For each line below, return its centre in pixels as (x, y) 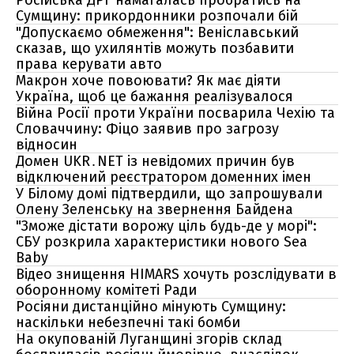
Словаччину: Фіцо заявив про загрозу (147, 129)
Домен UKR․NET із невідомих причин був (155, 161)
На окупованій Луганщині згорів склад (149, 339)
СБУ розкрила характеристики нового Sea (162, 242)
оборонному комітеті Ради (106, 290)
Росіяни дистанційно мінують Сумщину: (151, 307)
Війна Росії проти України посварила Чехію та (175, 113)
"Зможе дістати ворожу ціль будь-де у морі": (166, 226)
